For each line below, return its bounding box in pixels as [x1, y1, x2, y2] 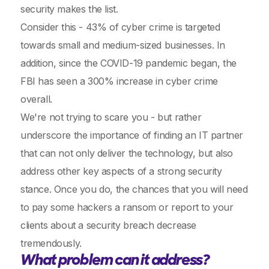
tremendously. [20, 237, 82, 249]
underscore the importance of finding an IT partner [20, 129, 244, 141]
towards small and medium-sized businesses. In [20, 39, 226, 51]
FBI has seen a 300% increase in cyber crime [20, 75, 218, 87]
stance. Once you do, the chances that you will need [20, 183, 248, 195]
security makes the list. [20, 3, 118, 15]
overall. [20, 93, 52, 105]
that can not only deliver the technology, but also [20, 147, 234, 159]
